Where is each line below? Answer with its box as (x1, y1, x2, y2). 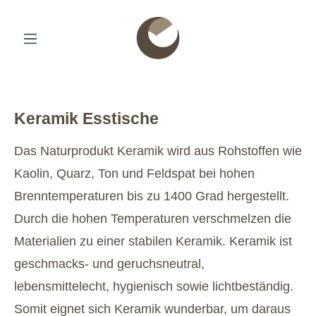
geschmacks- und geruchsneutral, (14, 257, 205, 271)
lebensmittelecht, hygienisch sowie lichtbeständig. (14, 279, 293, 293)
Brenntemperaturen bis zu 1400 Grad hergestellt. (14, 189, 289, 203)
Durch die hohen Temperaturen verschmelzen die (14, 212, 291, 226)
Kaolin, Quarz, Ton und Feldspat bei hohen (14, 166, 255, 181)
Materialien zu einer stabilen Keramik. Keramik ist (14, 234, 292, 248)
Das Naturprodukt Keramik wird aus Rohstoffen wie (14, 144, 302, 158)
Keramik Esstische (14, 109, 159, 128)
